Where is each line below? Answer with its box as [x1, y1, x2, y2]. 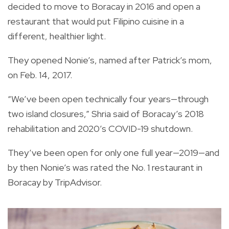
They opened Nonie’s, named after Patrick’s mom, [8, 54, 212, 66]
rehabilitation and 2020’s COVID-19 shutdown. [8, 122, 193, 134]
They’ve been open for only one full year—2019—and [8, 146, 219, 158]
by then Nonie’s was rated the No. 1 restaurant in [8, 161, 202, 173]
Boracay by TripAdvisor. [8, 176, 102, 188]
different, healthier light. [8, 30, 106, 42]
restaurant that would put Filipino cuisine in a [8, 15, 184, 27]
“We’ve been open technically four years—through [8, 93, 209, 105]
